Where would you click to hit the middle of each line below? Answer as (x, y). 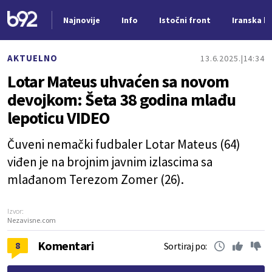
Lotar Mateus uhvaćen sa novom (118, 81)
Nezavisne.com (32, 220)
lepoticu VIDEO (59, 118)
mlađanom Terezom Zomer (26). (96, 179)
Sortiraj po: (185, 246)
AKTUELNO (32, 58)
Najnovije (81, 20)
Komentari (66, 246)
